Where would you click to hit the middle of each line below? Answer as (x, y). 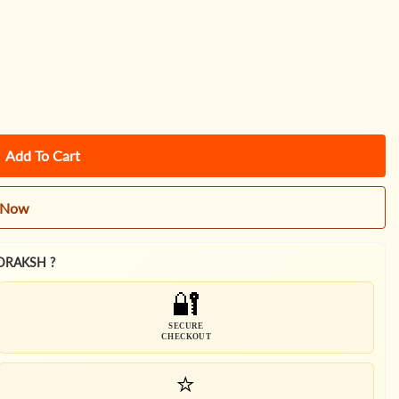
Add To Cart (43, 156)
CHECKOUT (186, 336)
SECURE (186, 326)
